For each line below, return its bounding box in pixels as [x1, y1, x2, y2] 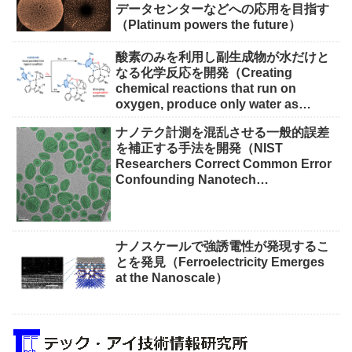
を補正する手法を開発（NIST [115, 141, 284, 155]
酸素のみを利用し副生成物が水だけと [115, 49, 330, 64]
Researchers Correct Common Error [115, 156, 332, 170]
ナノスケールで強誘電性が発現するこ [115, 240, 330, 254]
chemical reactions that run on [115, 81, 297, 95]
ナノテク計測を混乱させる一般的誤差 [115, 125, 330, 139]
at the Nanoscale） [115, 271, 229, 285]
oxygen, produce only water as [115, 97, 299, 111]
